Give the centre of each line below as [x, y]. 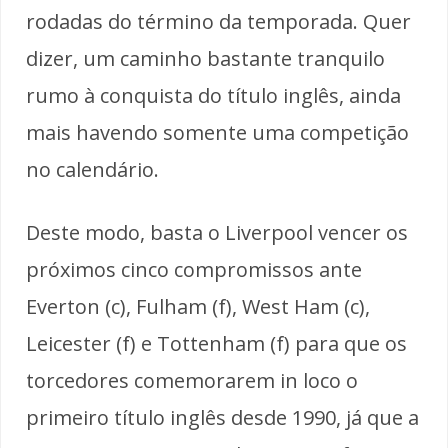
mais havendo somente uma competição [217, 132]
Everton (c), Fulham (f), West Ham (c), [198, 306]
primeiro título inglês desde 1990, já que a [222, 417]
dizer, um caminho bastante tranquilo [205, 58]
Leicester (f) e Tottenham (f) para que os [216, 343]
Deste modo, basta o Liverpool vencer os [217, 232]
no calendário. [92, 169]
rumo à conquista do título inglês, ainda [213, 95]
